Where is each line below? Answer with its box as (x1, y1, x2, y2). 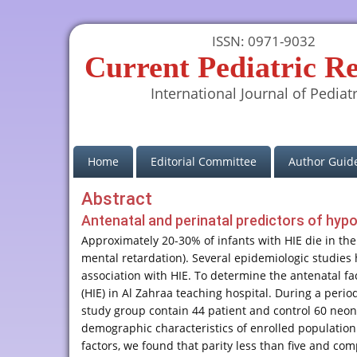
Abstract (81, 189, 152, 209)
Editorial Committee (150, 154, 257, 169)
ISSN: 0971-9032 (211, 32, 316, 50)
